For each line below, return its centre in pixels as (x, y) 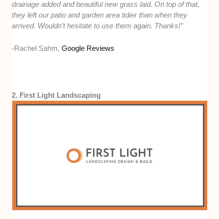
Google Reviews (88, 48)
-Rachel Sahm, (37, 48)
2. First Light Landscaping (56, 95)
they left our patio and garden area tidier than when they (100, 15)
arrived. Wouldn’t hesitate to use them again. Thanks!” (98, 25)
